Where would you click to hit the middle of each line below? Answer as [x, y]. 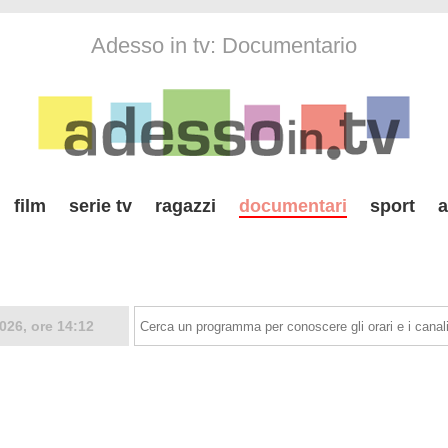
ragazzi [185, 206]
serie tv [100, 206]
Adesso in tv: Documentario [224, 45]
